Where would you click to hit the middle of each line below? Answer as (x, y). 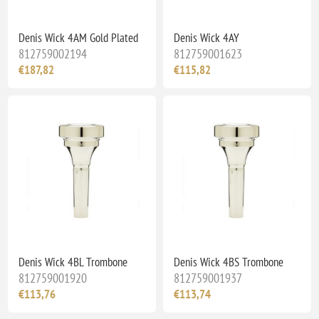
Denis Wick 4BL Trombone (73, 262)
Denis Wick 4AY (206, 37)
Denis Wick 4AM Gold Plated (79, 37)
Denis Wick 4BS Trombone (229, 262)
